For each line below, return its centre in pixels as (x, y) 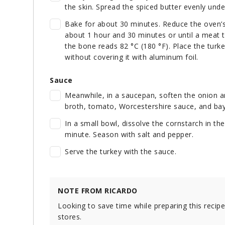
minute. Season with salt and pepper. (129, 135)
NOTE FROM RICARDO (98, 191)
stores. (70, 217)
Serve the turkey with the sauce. (121, 152)
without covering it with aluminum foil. (132, 57)
